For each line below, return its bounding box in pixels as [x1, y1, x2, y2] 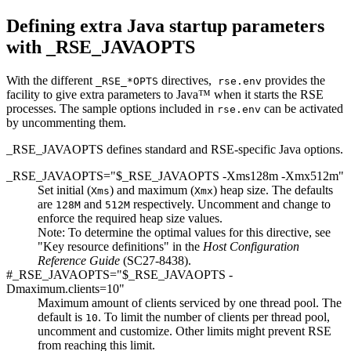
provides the [262, 73, 325, 87]
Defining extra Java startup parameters [6, 15, 324, 36]
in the [169, 239, 203, 253]
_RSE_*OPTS [96, 74, 158, 87]
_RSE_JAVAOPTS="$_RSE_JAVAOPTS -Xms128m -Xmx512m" [6, 168, 344, 183]
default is [38, 309, 85, 324]
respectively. [130, 197, 197, 211]
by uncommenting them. [6, 115, 126, 129]
